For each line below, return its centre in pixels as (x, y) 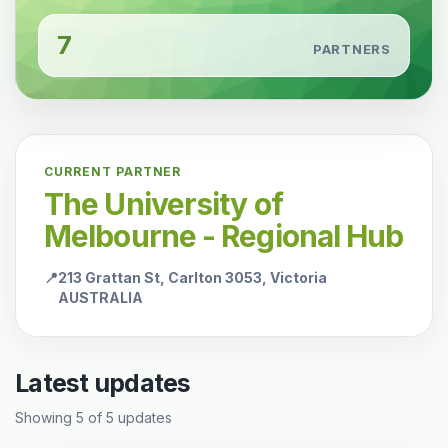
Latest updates (103, 383)
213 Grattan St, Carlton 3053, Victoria (192, 277)
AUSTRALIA (100, 297)
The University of (163, 204)
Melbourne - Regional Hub (224, 236)
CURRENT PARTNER (113, 171)
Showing (45, 417)
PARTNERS (351, 48)
